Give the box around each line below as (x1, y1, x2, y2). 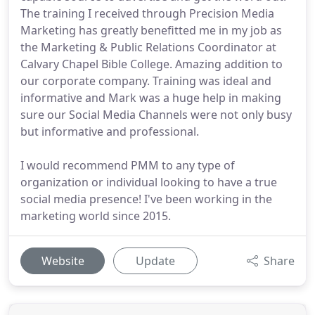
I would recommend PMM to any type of (20, 157, 235, 173)
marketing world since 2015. (20, 208, 171, 224)
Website (41, 253, 84, 269)
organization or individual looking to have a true (20, 174, 277, 190)
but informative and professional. (20, 124, 199, 139)
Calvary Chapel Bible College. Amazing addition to (20, 56, 283, 72)
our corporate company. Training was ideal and (20, 73, 271, 89)
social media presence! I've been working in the (20, 191, 272, 207)
